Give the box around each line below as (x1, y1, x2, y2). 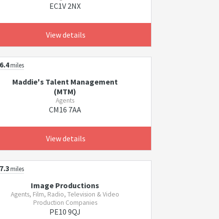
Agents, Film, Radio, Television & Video (11, 190, 120, 198)
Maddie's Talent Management (12, 77, 118, 87)
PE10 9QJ (49, 207, 81, 217)
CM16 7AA (49, 105, 82, 114)
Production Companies (33, 198, 97, 207)
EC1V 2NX (49, 1, 81, 11)
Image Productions (31, 180, 100, 190)
